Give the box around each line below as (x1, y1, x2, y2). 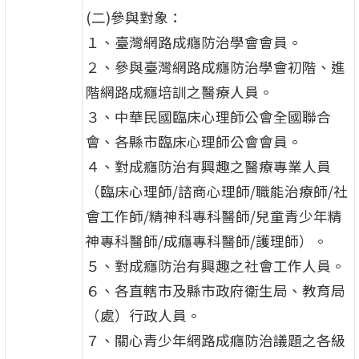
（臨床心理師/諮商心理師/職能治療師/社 (85, 181, 348, 202)
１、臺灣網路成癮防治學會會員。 (85, 32, 302, 53)
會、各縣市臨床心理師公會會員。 (85, 131, 302, 152)
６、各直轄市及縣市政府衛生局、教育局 (85, 280, 345, 301)
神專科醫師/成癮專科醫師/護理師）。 (85, 231, 328, 252)
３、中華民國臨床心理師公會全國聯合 (85, 107, 331, 127)
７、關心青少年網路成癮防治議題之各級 (85, 330, 345, 351)
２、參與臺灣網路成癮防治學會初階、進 (85, 57, 345, 78)
